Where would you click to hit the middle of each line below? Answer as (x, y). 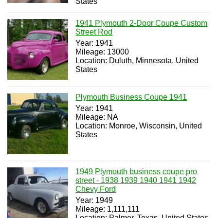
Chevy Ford (96, 189)
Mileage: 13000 (102, 52)
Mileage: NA (97, 117)
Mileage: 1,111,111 (108, 209)
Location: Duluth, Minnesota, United (137, 61)
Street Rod (94, 32)
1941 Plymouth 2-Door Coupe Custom (142, 23)
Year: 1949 (94, 200)
